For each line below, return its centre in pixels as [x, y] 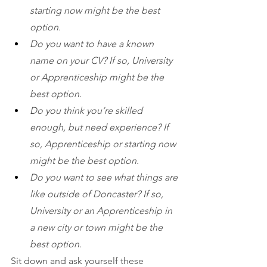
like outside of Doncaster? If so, [98, 194]
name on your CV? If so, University [102, 60]
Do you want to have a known [93, 44]
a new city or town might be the [97, 227]
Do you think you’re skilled [87, 110]
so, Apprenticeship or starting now [104, 144]
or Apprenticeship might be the [98, 77]
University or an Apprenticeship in [102, 210]
